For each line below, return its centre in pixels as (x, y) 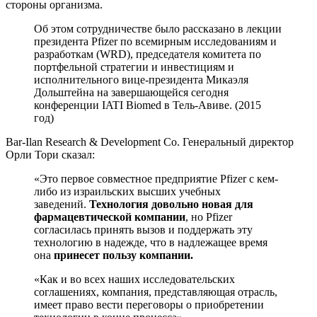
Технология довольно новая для (171, 204)
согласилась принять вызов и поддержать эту (143, 229)
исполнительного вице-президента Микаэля (141, 79)
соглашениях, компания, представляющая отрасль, (156, 292)
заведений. (62, 204)
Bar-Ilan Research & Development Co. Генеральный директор (150, 142)
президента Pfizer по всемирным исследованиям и (155, 41)
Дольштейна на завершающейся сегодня (131, 92)
